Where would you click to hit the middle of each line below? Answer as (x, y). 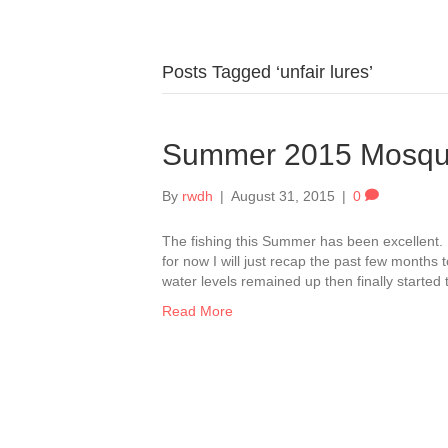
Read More (197, 311)
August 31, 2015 (283, 196)
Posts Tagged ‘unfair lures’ (267, 72)
